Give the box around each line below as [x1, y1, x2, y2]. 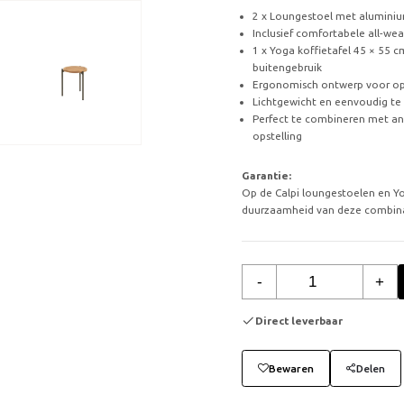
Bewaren [268, 363, 314, 375]
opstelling [252, 129, 302, 142]
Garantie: [242, 169, 292, 181]
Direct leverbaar [255, 314, 344, 326]
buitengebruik [252, 60, 322, 73]
